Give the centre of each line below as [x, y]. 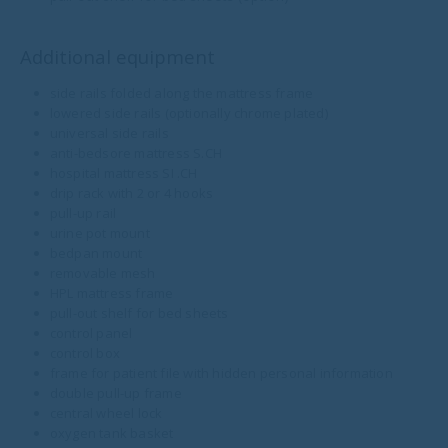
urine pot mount [99, 232]
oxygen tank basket [111, 432]
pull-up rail [83, 212]
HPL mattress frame [111, 292]
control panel [91, 332]
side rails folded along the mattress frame [181, 92]
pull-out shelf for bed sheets [139, 312]
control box [84, 352]
